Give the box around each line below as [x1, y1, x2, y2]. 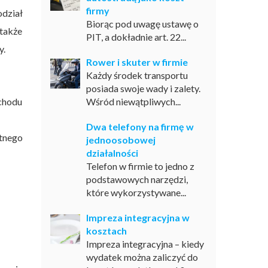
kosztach [86, 225, 127, 236]
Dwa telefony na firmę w [86, 121, 194, 132]
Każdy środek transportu [86, 69, 188, 81]
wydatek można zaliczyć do [86, 251, 198, 263]
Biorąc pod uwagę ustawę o [86, 18, 199, 29]
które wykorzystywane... [86, 187, 186, 198]
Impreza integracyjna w [86, 212, 190, 223]
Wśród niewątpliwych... [86, 96, 181, 107]
